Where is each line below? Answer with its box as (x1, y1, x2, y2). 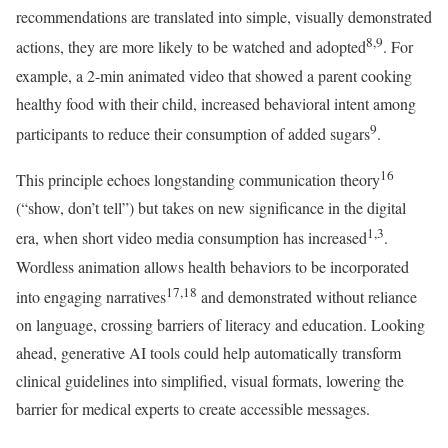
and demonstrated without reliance (197, 286, 417, 308)
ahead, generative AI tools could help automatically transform (16, 342, 401, 364)
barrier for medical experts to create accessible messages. (16, 398, 370, 420)
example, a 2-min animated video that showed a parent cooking (16, 64, 412, 86)
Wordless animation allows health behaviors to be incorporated (16, 255, 409, 277)
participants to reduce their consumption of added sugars (16, 123, 370, 145)
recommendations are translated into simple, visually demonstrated (16, 6, 432, 28)
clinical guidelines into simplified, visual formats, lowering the (16, 370, 404, 392)
